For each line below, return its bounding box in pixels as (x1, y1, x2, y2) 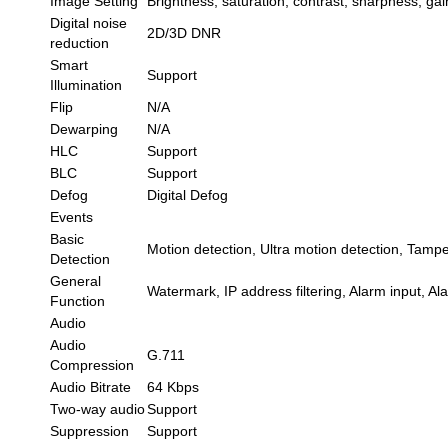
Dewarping (50, 120, 119, 137)
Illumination (50, 76, 123, 93)
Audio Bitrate (50, 378, 132, 395)
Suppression (50, 422, 130, 439)
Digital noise (50, 14, 128, 31)
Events (50, 208, 94, 225)
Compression (50, 356, 135, 373)
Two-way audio (50, 400, 146, 417)
